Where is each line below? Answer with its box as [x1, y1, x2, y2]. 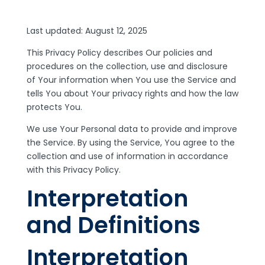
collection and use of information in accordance [26, 150, 228, 162]
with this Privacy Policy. [26, 164, 121, 176]
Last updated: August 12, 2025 [26, 25, 147, 37]
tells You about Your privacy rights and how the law [26, 88, 238, 99]
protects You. [26, 101, 82, 113]
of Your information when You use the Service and [26, 74, 236, 86]
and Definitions [26, 209, 201, 241]
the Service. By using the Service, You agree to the [26, 137, 235, 148]
